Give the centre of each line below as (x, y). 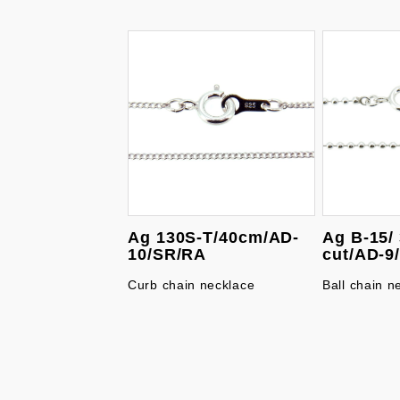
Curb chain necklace (192, 285)
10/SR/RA (167, 254)
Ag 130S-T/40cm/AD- (214, 237)
